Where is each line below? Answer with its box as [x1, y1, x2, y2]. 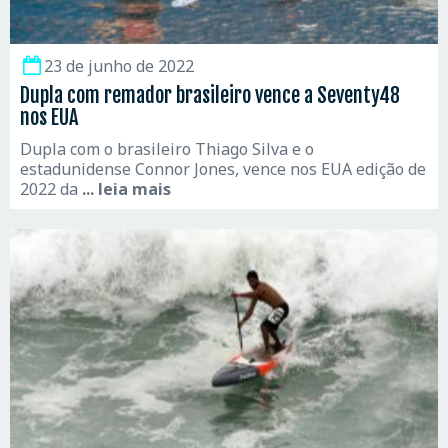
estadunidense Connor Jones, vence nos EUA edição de [20, 157, 426, 180]
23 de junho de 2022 [44, 54, 194, 77]
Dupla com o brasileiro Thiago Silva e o [20, 137, 314, 160]
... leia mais [82, 177, 171, 200]
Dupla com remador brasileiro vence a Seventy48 [20, 82, 400, 108]
